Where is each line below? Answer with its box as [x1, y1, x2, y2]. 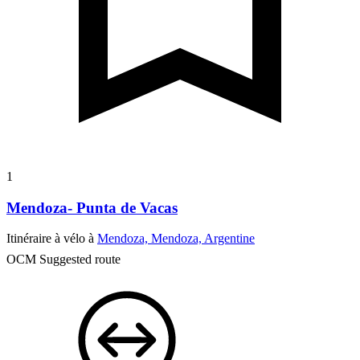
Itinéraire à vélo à [6, 231, 97, 246]
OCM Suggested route [6, 252, 121, 267]
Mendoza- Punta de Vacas [6, 198, 178, 216]
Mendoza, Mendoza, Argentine [97, 231, 255, 246]
